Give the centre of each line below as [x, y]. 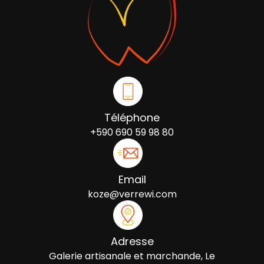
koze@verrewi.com [132, 194]
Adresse [132, 242]
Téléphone [132, 118]
